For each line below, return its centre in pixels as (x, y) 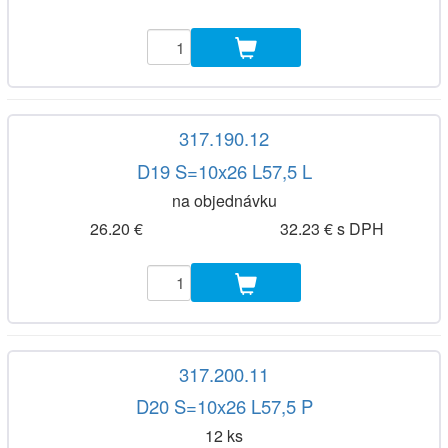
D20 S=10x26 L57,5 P (224, 406)
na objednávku (224, 200)
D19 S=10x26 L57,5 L (224, 170)
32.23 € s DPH (331, 229)
